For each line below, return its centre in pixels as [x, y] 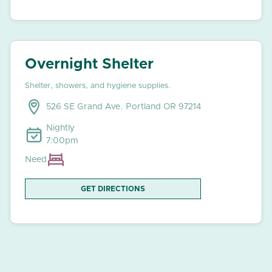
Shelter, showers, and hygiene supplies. [98, 86]
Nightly [60, 128]
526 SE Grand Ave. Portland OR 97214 [124, 107]
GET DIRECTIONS [113, 189]
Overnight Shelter [89, 65]
